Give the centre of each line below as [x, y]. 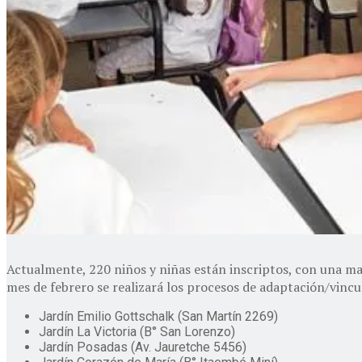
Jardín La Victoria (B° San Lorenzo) [137, 332]
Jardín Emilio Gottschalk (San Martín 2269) [158, 317]
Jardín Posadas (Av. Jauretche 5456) [143, 347]
